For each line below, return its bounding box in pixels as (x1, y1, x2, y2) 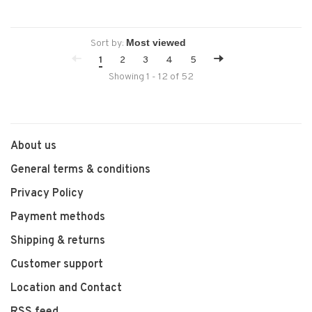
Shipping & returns (10, 234, 105, 248)
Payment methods (10, 210, 105, 224)
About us (10, 139, 56, 153)
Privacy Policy (10, 187, 84, 201)
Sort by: (90, 38, 124, 49)
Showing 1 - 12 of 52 (108, 71, 194, 83)
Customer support (10, 258, 103, 272)
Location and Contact (10, 281, 122, 295)
